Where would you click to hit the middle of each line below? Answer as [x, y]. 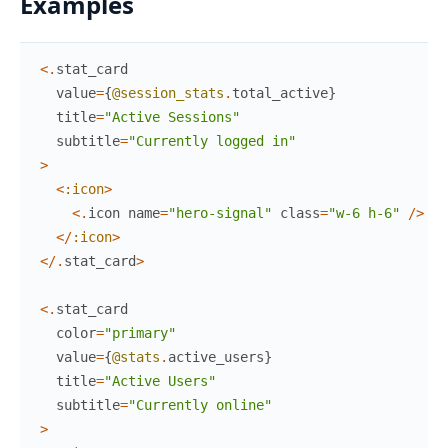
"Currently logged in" [212, 141]
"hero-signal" [220, 213]
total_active [280, 93]
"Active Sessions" [172, 117]
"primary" [140, 333]
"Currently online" [200, 405]
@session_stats [168, 93]
